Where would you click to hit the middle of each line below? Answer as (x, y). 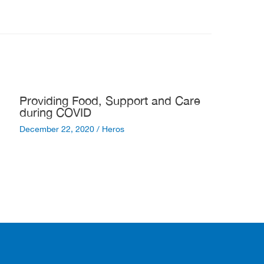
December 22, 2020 (58, 129)
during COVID (55, 112)
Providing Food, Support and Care (110, 100)
